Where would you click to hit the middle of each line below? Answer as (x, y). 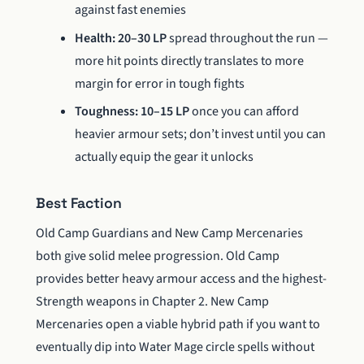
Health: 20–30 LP (121, 38)
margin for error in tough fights (160, 83)
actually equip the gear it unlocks (164, 157)
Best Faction (79, 204)
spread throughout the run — (247, 38)
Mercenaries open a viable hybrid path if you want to (178, 325)
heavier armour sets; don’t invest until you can (200, 134)
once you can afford (244, 112)
